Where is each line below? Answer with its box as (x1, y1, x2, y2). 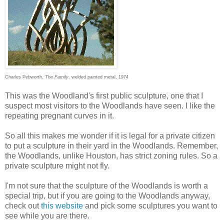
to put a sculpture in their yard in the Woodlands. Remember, (5, 141, 218, 150)
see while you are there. (5, 211, 89, 220)
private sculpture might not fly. (5, 161, 109, 170)
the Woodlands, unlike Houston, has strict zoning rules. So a (5, 151, 217, 160)
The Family (45, 74, 68, 80)
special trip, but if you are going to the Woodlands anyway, (5, 191, 210, 200)
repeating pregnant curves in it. (5, 111, 114, 120)
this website (39, 201, 85, 210)
